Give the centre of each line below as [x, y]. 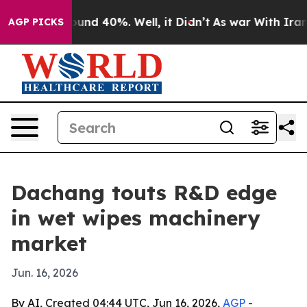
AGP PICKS [36, 22]
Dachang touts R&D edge [144, 193]
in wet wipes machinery [136, 218]
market [49, 243]
